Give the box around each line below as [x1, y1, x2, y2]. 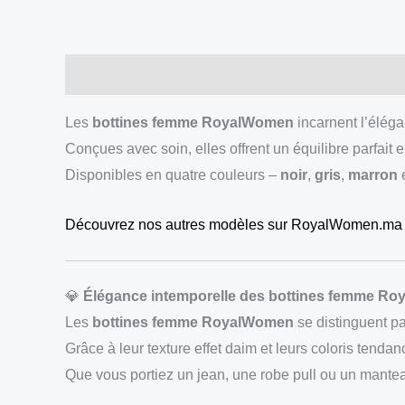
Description [65, 67, 145, 82]
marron [348, 167, 398, 183]
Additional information [163, 67, 316, 82]
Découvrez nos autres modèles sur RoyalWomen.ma [65, 216, 402, 232]
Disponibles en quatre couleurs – [65, 167, 280, 183]
